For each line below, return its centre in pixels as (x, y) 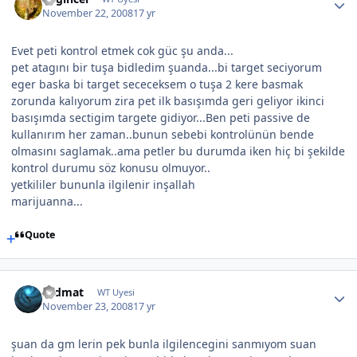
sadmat (63, 292)
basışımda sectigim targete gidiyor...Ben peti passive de (161, 118)
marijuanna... (47, 201)
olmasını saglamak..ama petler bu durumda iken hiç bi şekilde (178, 151)
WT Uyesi (116, 292)
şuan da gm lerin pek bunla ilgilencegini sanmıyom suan (164, 344)
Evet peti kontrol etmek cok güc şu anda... (122, 51)
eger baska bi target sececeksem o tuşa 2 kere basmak (157, 84)
